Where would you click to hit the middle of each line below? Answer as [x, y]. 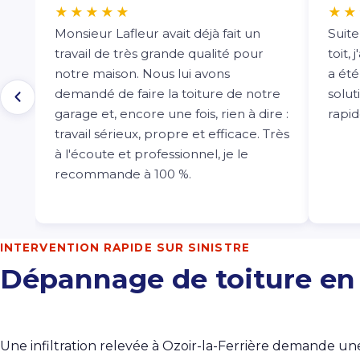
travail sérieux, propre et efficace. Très [172, 133]
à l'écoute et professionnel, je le [151, 153]
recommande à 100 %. [123, 174]
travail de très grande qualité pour [159, 53]
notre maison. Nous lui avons [142, 73]
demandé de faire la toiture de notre [168, 93]
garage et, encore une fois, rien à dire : [172, 113]
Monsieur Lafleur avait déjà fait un [157, 33]
